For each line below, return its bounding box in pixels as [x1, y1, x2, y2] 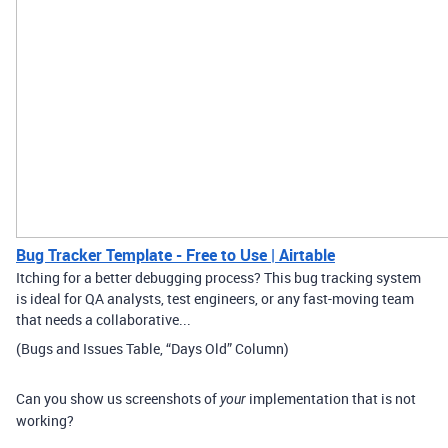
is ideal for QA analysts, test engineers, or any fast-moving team [16, 288, 414, 308]
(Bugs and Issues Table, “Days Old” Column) [16, 338, 289, 358]
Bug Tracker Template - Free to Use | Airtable [16, 243, 335, 266]
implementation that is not [246, 388, 416, 408]
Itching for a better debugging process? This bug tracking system [16, 267, 421, 287]
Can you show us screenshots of [16, 388, 220, 408]
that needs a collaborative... [16, 309, 191, 329]
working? [16, 410, 74, 430]
